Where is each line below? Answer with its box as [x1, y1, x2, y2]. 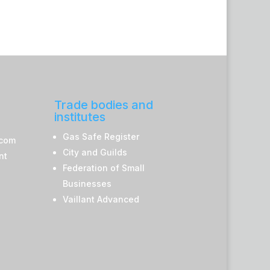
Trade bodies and [54, 98, 154, 112]
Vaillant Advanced [63, 194, 140, 204]
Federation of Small [63, 163, 145, 173]
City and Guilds [63, 147, 128, 157]
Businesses [63, 178, 112, 189]
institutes [54, 110, 106, 124]
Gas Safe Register [63, 131, 140, 142]
